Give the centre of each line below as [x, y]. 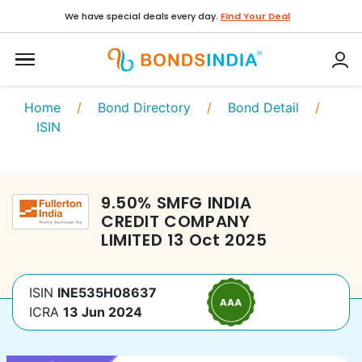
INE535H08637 [107, 293]
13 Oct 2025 [217, 240]
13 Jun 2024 [103, 312]
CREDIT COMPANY [176, 221]
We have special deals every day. [141, 16]
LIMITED [132, 240]
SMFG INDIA [204, 203]
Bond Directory [144, 107]
